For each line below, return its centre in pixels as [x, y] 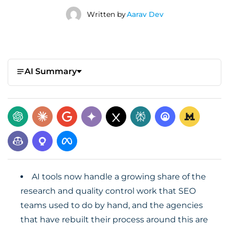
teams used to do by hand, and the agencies [112, 205]
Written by [106, 14]
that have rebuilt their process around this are [114, 220]
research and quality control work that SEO [108, 191]
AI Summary [51, 71]
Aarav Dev [145, 14]
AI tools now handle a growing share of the [119, 177]
